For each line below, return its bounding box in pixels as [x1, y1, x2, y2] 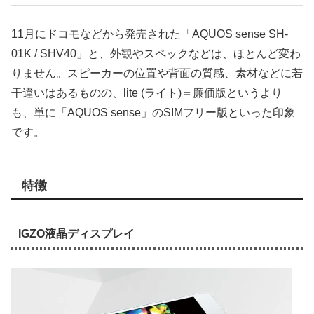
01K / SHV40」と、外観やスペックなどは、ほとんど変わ [11, 48, 301, 60]
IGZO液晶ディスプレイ [18, 227, 135, 240]
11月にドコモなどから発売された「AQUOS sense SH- [11, 28, 288, 41]
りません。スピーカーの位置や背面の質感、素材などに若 [11, 67, 303, 80]
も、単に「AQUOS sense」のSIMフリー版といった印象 [11, 107, 295, 119]
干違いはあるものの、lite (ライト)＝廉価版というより [11, 87, 282, 100]
